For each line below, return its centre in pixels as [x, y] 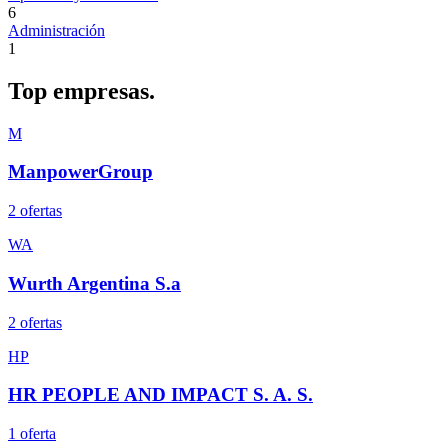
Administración [56, 30]
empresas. [104, 90]
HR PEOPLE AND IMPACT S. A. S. [160, 395]
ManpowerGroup [80, 172]
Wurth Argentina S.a [94, 283]
